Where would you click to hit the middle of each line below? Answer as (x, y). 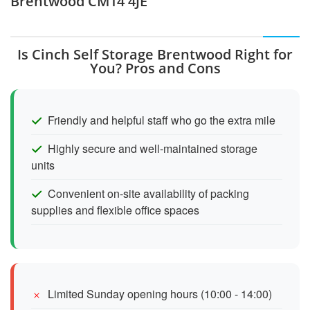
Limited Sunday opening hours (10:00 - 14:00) (160, 293)
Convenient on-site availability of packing (148, 193)
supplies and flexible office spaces (115, 210)
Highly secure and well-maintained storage (153, 148)
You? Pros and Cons (155, 68)
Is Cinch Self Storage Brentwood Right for (155, 54)
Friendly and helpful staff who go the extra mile (162, 120)
